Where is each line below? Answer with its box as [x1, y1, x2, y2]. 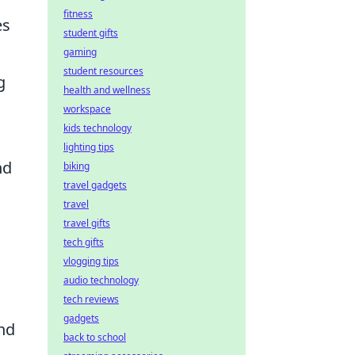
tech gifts [63, 235, 104, 249]
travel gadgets [63, 178, 127, 192]
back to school [63, 330, 126, 344]
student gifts [63, 26, 118, 40]
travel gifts [63, 216, 110, 230]
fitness [63, 7, 93, 21]
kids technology [63, 121, 132, 135]
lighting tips [63, 140, 114, 154]
